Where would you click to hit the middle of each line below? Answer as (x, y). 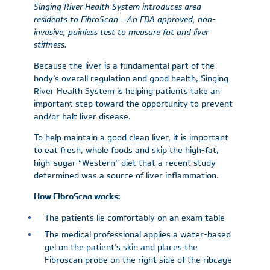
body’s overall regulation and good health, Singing (131, 79)
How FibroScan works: (77, 196)
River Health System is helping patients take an (127, 91)
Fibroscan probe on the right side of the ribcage (138, 260)
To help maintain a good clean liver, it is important (131, 138)
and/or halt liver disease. (82, 117)
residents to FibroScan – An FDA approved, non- (125, 20)
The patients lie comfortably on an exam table (134, 218)
